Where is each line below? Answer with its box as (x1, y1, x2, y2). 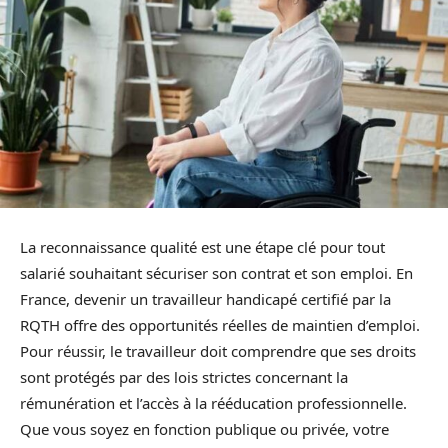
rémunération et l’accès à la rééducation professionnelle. (20, 392, 407, 413)
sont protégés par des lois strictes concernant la (20, 366, 348, 387)
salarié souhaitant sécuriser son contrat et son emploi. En (20, 262, 413, 283)
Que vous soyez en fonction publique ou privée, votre (20, 418, 389, 439)
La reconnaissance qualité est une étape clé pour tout (20, 236, 385, 257)
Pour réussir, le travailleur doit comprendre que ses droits (20, 340, 416, 361)
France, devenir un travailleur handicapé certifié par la (20, 288, 391, 309)
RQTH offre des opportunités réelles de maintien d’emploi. (20, 314, 420, 335)
